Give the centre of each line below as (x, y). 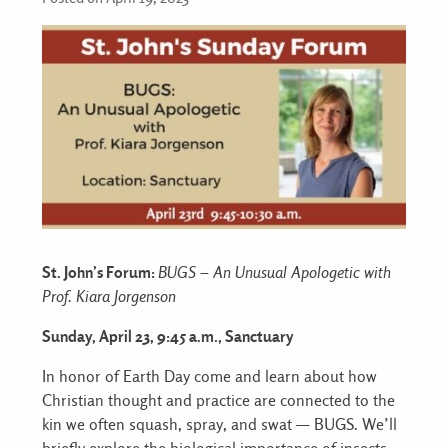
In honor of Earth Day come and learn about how (209, 377)
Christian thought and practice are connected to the (218, 401)
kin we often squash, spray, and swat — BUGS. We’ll (219, 425)
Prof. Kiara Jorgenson (109, 297)
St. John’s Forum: (100, 273)
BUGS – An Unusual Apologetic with (274, 273)
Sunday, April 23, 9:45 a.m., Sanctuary (167, 337)
